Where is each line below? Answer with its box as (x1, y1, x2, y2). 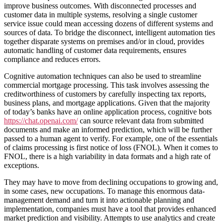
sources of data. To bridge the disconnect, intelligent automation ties (4, 28, 215, 37)
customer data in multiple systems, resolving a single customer (4, 10, 197, 19)
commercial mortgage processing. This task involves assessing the (4, 80, 209, 89)
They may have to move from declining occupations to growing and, (4, 177, 218, 186)
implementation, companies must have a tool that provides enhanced (4, 204, 216, 213)
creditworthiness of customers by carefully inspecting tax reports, (4, 89, 206, 98)
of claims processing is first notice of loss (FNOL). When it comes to (4, 143, 218, 152)
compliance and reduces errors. (4, 55, 101, 63)
